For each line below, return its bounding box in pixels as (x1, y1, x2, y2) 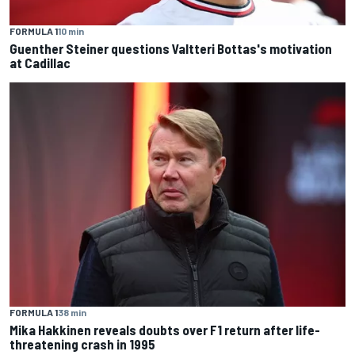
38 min (58, 306, 86, 318)
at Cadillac (10, 55, 71, 71)
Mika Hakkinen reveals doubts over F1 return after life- (10, 321, 320, 338)
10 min (58, 25, 84, 37)
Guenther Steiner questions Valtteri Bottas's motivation (10, 40, 332, 57)
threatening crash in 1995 (10, 335, 155, 352)
